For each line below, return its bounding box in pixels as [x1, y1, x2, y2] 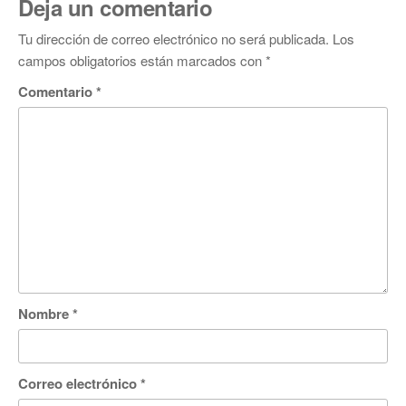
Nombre [18, 304, 72, 324]
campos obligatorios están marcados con [18, 51, 266, 70]
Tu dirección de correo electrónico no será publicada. [18, 29, 329, 48]
